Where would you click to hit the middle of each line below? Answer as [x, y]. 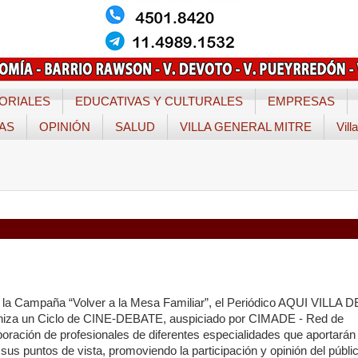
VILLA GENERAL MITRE [246, 127]
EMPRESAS [301, 101]
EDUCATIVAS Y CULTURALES [159, 101]
